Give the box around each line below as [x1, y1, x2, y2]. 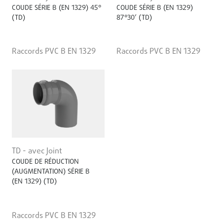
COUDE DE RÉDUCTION [12, 157, 79, 168]
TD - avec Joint [12, 146, 62, 158]
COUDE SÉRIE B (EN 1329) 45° [12, 2, 101, 13]
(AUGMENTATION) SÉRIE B [12, 167, 90, 178]
